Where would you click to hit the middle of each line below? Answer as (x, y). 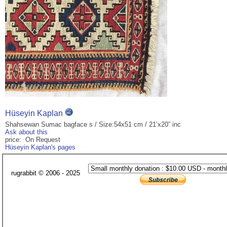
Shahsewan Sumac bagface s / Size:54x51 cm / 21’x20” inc (93, 125)
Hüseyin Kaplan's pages (40, 147)
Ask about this (26, 132)
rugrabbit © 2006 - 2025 (46, 173)
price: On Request (33, 140)
